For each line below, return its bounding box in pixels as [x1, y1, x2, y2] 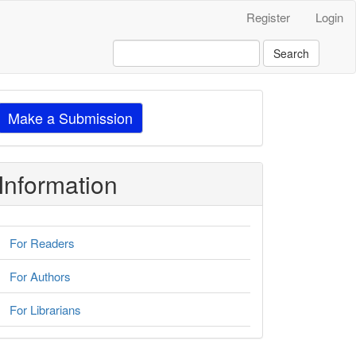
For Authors [10, 268, 71, 284]
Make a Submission [8, 107, 133, 128]
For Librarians [10, 301, 81, 318]
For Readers [10, 234, 75, 251]
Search [273, 45, 309, 61]
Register [246, 9, 290, 25]
